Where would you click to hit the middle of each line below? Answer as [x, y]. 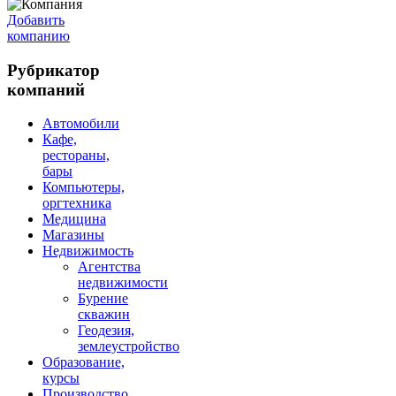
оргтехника [77, 203]
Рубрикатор [53, 70]
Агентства [109, 267]
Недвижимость [88, 251]
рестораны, [76, 156]
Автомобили [81, 124]
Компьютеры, [84, 187]
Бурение [103, 299]
